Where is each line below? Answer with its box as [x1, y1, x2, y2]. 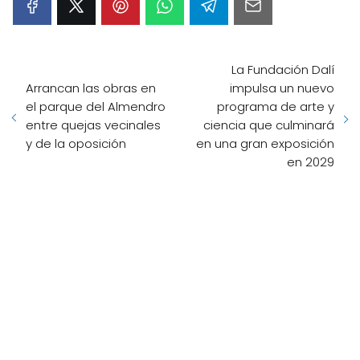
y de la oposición [26, 135, 126, 152]
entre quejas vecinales [26, 117, 161, 133]
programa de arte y [217, 98, 334, 115]
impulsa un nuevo [230, 80, 334, 96]
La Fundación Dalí [231, 61, 334, 78]
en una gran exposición [196, 135, 334, 152]
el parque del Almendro [26, 98, 166, 115]
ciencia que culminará [203, 117, 334, 133]
